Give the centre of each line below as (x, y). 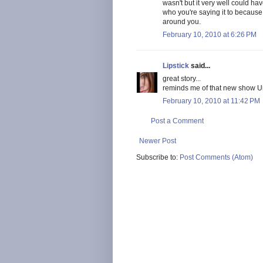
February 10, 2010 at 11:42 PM (211, 101)
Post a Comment (177, 121)
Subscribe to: (158, 157)
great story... (182, 78)
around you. (182, 21)
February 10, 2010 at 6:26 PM (210, 34)
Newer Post (158, 141)
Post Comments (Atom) (216, 157)
